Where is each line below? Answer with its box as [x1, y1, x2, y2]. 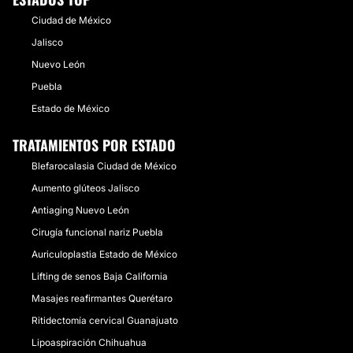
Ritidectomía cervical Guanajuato [32, 314, 178, 326]
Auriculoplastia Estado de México [32, 248, 177, 260]
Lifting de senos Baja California [32, 270, 168, 282]
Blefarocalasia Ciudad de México [32, 160, 176, 172]
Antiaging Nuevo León [32, 204, 129, 216]
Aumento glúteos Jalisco [32, 182, 139, 194]
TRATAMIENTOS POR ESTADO [13, 135, 176, 155]
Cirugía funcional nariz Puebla [32, 226, 163, 238]
